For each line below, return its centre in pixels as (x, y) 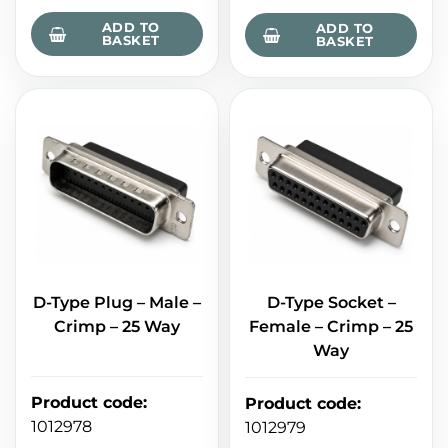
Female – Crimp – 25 (331, 327)
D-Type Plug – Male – (117, 303)
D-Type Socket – (331, 303)
